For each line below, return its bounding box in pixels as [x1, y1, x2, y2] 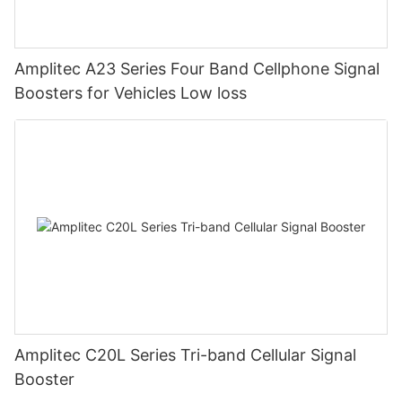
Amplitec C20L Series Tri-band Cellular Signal [14, 345, 356, 364]
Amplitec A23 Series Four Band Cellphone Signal [14, 59, 380, 79]
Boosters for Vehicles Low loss [14, 83, 247, 103]
